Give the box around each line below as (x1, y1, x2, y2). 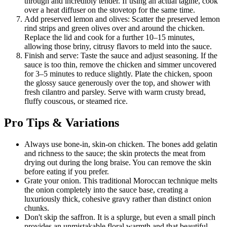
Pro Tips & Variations (4, 116, 119, 130)
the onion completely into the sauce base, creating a (24, 185, 188, 195)
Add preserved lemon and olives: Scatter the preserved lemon (24, 15, 220, 24)
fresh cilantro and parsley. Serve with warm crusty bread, (24, 88, 206, 97)
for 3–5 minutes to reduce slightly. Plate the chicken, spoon (24, 69, 212, 79)
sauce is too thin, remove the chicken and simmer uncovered (24, 60, 216, 69)
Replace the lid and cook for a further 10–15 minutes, (24, 33, 195, 42)
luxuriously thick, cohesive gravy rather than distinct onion (24, 195, 211, 204)
